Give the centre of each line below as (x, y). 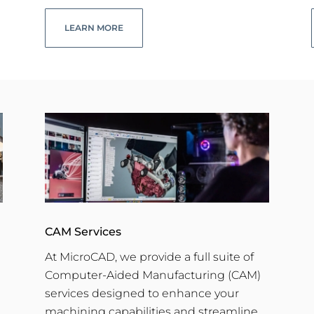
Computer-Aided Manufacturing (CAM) (152, 275)
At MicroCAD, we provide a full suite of (149, 257)
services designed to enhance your (142, 294)
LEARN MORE (94, 27)
